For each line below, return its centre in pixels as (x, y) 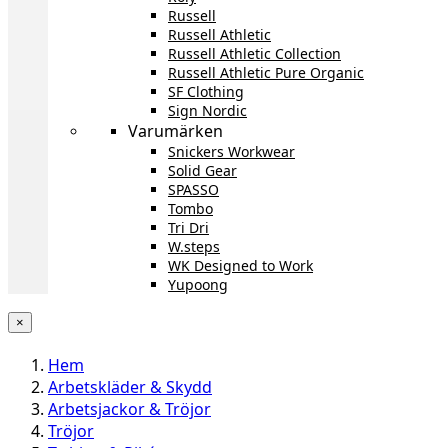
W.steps (194, 246)
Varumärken (175, 130)
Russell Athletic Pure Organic (266, 72)
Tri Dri (188, 227)
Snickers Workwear (231, 151)
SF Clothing (206, 91)
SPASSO (193, 189)
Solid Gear (202, 170)
